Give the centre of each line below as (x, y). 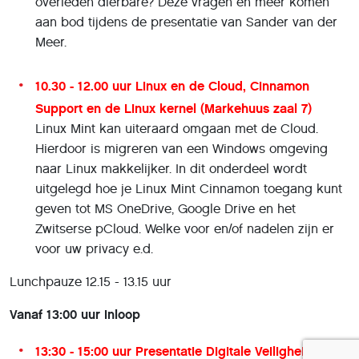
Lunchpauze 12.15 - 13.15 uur (91, 281)
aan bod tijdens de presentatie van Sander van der (186, 22)
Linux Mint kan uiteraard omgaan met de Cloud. (177, 128)
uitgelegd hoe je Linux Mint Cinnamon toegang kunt (189, 188)
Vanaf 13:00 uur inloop (75, 314)
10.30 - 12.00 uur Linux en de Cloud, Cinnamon (172, 86)
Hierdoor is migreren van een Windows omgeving (182, 148)
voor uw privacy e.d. (94, 248)
